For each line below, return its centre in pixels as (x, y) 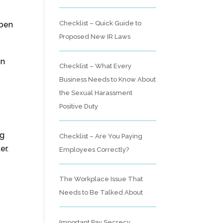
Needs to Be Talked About (101, 192)
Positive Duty (79, 106)
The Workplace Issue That (101, 179)
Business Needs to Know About (108, 79)
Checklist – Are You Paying (101, 136)
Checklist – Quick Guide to (101, 23)
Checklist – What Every (96, 66)
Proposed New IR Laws (95, 36)
